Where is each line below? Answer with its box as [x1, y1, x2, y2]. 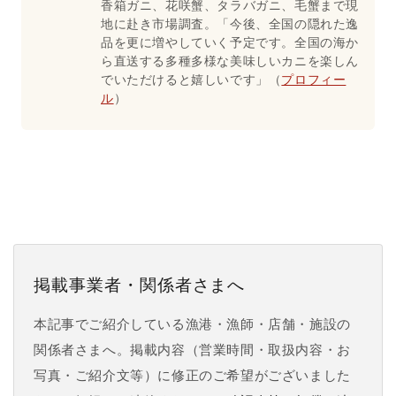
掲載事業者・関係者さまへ [34, 275, 246, 294]
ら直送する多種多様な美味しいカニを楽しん [101, 52, 359, 68]
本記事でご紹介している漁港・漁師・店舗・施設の [34, 316, 351, 331]
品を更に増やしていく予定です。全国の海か [101, 34, 359, 49]
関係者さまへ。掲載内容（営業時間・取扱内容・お [34, 342, 351, 357]
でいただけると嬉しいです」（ [101, 71, 282, 87]
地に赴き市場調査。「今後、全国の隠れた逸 [101, 15, 360, 31]
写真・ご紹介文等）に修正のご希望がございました [34, 368, 351, 383]
